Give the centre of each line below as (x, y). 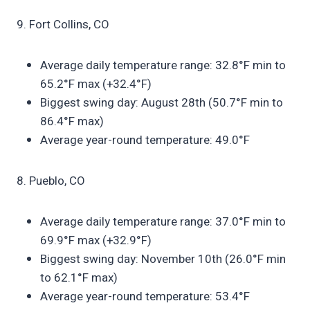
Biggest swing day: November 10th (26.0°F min (163, 259)
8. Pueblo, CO (51, 181)
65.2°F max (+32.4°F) (96, 84)
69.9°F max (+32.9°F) (96, 240)
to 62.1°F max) (79, 277)
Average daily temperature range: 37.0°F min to (163, 221)
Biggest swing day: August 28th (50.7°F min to (162, 102)
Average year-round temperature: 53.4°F (145, 296)
